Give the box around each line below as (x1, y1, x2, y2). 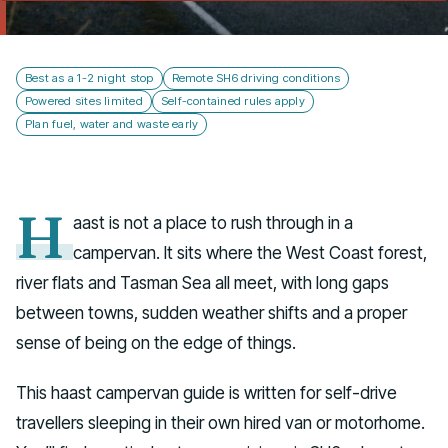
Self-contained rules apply (160, 93, 305, 108)
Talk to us (187, 17, 261, 38)
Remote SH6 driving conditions (171, 70, 341, 85)
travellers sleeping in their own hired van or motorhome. (16, 412, 425, 434)
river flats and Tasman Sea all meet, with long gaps (16, 271, 389, 293)
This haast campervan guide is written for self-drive (16, 382, 397, 404)
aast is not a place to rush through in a (73, 211, 354, 233)
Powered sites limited (25, 93, 143, 108)
